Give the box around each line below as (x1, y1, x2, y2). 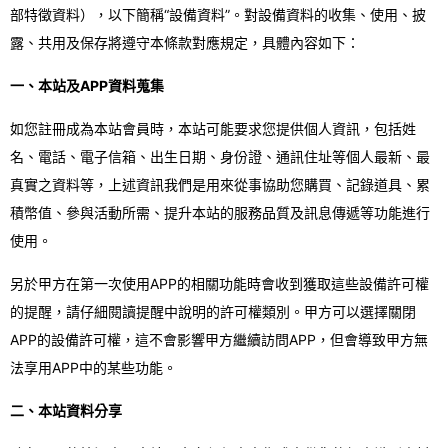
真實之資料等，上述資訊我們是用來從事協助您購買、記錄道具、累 (10, 176, 430, 193)
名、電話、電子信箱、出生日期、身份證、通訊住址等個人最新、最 (10, 148, 430, 165)
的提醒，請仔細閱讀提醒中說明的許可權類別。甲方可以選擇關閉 (10, 303, 416, 320)
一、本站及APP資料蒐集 (10, 77, 164, 94)
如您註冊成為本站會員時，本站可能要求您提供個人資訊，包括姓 (10, 120, 416, 137)
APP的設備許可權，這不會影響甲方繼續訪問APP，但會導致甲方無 (10, 331, 428, 348)
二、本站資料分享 (10, 402, 122, 419)
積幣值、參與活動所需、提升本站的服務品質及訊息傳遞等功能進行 (10, 204, 430, 221)
